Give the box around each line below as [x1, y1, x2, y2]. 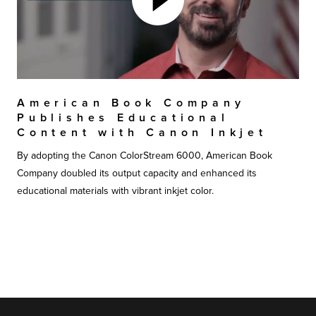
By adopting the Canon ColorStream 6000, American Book [17, 149, 272, 162]
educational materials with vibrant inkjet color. [17, 184, 214, 197]
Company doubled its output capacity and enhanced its [17, 166, 257, 179]
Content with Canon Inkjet [17, 126, 267, 138]
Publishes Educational [17, 111, 229, 123]
